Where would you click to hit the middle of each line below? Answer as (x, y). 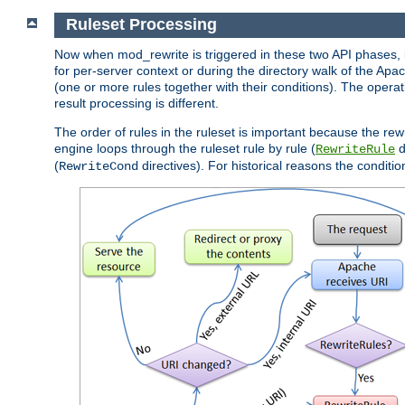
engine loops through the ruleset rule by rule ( (185, 149)
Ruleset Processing (141, 25)
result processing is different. (137, 104)
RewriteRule (355, 150)
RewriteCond (99, 167)
